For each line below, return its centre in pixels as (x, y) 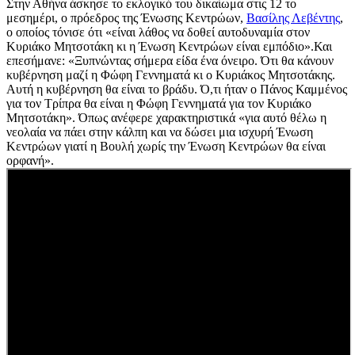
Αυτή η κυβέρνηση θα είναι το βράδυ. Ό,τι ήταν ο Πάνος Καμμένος (177, 90)
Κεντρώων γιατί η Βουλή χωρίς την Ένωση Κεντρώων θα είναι (166, 147)
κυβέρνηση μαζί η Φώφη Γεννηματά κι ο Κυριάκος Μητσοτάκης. (171, 75)
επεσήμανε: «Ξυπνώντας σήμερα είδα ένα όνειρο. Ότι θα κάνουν (170, 61)
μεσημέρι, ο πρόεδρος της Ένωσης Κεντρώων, (126, 18)
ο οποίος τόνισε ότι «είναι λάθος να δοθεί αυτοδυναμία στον (158, 32)
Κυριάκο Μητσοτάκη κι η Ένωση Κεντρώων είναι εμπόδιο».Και (169, 47)
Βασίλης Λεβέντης (293, 18)
